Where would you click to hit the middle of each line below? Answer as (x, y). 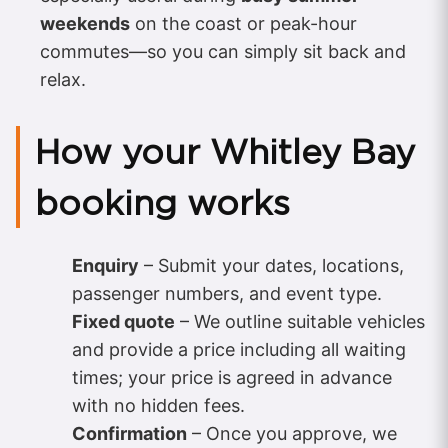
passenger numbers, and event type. (227, 293)
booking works (162, 202)
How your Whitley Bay (225, 151)
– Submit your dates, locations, (271, 265)
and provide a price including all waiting (239, 349)
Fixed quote (123, 321)
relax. (63, 79)
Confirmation (129, 433)
